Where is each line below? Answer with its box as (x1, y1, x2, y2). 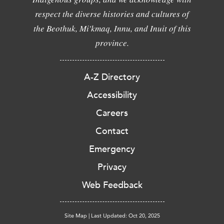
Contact (95, 125, 128, 136)
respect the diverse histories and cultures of (35, 8, 189, 19)
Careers (96, 107, 128, 118)
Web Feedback (81, 179, 142, 190)
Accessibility (87, 89, 137, 100)
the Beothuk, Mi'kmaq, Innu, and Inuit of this (33, 22, 191, 34)
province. (95, 37, 129, 48)
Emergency (89, 143, 135, 154)
